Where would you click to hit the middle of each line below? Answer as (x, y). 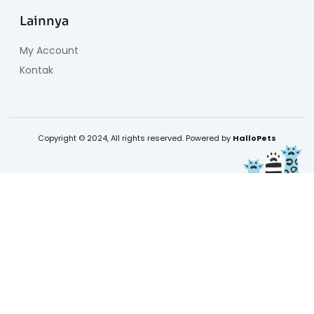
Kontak (36, 70)
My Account (49, 50)
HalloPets (254, 138)
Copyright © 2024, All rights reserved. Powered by (135, 138)
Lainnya (44, 21)
